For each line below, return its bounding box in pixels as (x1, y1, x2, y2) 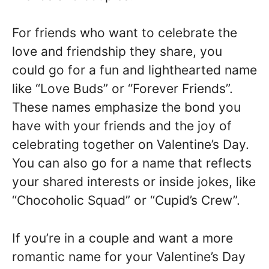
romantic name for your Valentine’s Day (12, 249, 246, 264)
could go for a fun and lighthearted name (12, 62, 257, 77)
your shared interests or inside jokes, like (12, 174, 256, 189)
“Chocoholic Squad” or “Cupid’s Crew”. (12, 193, 240, 208)
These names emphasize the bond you (12, 100, 241, 115)
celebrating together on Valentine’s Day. (12, 137, 249, 152)
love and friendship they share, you (12, 44, 222, 59)
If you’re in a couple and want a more (12, 230, 233, 246)
